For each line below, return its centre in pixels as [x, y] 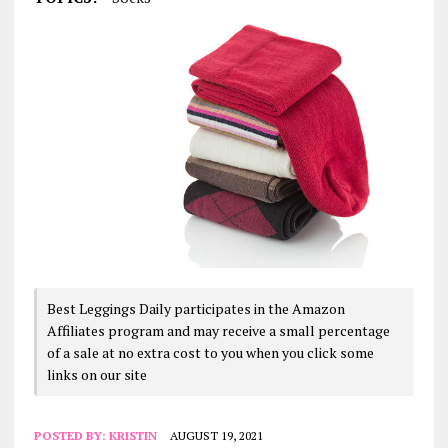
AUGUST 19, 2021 [216, 435]
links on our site [96, 374]
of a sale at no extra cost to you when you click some [210, 352]
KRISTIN [132, 435]
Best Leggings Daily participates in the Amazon [195, 308]
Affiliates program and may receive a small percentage [218, 330]
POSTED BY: [71, 435]
